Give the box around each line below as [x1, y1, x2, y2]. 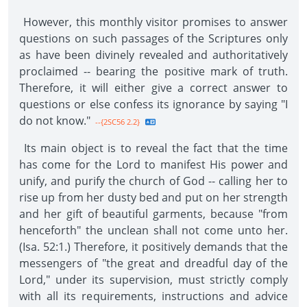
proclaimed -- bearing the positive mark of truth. [19, 64, 288, 79]
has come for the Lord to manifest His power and [19, 157, 288, 172]
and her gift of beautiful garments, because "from [19, 206, 288, 221]
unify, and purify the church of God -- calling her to [19, 173, 288, 188]
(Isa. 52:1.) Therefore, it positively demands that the [19, 239, 288, 254]
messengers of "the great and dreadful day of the [19, 256, 288, 271]
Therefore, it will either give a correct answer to [19, 80, 288, 95]
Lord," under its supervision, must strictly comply [19, 272, 288, 287]
